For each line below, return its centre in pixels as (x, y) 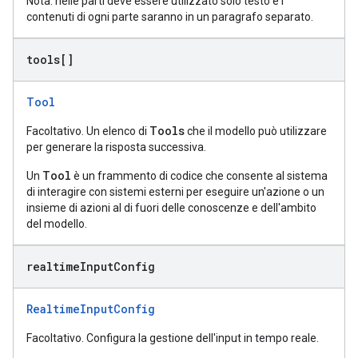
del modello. (57, 224)
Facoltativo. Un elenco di (88, 131)
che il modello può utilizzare (256, 131)
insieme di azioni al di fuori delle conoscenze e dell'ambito (171, 208)
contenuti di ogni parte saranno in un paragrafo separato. (170, 17)
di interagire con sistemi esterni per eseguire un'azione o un (175, 192)
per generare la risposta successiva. (116, 147)
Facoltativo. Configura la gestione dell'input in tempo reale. (173, 338)
